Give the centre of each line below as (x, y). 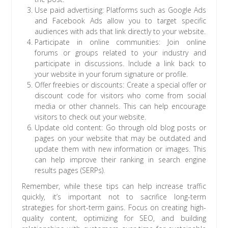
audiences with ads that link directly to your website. (120, 31)
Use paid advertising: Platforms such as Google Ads (120, 10)
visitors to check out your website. (91, 117)
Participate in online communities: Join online (120, 42)
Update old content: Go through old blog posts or (120, 127)
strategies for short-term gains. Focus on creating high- (114, 207)
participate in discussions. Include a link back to (120, 63)
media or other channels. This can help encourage (120, 106)
